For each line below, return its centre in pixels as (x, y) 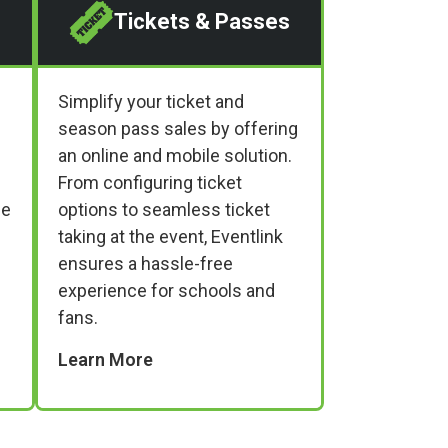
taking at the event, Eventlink (170, 236)
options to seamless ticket (164, 209)
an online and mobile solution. (175, 155)
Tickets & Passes (202, 22)
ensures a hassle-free (145, 263)
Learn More (105, 359)
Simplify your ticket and (151, 101)
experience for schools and (166, 290)
